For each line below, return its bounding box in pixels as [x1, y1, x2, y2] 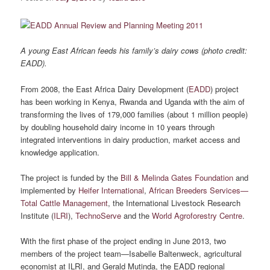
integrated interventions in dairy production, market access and [20, 133, 240, 145]
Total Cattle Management [20, 196, 108, 209]
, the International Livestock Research [108, 196, 241, 209]
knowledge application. [20, 146, 100, 158]
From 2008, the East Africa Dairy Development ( [20, 83, 189, 95]
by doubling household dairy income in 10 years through [20, 121, 215, 133]
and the [121, 209, 152, 221]
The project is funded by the [20, 171, 121, 183]
